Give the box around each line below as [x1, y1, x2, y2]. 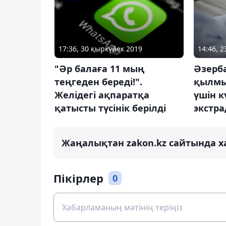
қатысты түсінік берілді [54, 102, 166, 115]
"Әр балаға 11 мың [54, 63, 144, 75]
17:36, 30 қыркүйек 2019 [59, 44, 142, 54]
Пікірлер [53, 171, 103, 186]
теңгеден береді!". [54, 76, 142, 88]
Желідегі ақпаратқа [54, 89, 149, 101]
